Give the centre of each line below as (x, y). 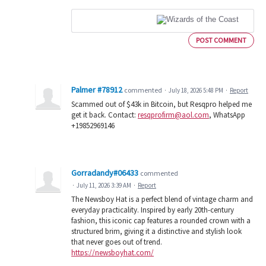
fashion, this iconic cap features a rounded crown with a (161, 220)
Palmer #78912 (97, 89)
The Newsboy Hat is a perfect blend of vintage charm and (162, 199)
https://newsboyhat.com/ (113, 252)
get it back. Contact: (104, 115)
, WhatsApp (227, 115)
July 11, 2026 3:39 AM (104, 185)
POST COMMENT (221, 40)
